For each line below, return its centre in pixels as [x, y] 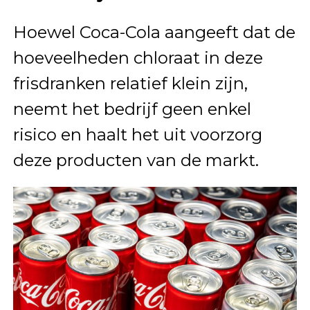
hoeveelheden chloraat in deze [138, 57]
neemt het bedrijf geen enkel [132, 109]
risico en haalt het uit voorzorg [137, 134]
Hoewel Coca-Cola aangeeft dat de [154, 32]
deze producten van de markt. [136, 160]
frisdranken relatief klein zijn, [130, 83]
